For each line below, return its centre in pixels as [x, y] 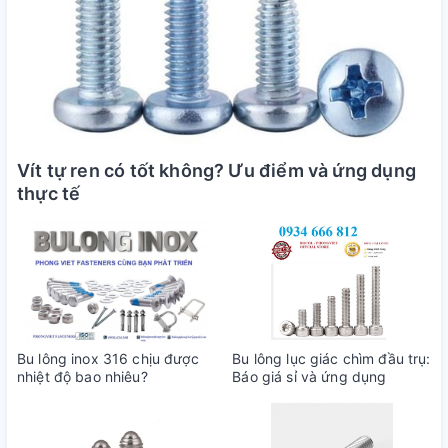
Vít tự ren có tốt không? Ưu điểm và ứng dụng [216, 170]
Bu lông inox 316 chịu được [108, 359]
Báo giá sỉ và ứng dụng [309, 377]
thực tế [49, 193]
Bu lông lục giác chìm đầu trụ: [331, 359]
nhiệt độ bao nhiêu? [82, 377]
